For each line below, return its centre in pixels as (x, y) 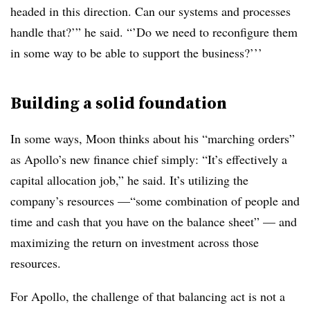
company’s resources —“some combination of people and (155, 201)
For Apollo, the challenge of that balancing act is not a (148, 296)
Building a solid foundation (122, 103)
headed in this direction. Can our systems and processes (151, 11)
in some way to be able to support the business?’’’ (136, 53)
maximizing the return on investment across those (135, 242)
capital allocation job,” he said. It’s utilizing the (129, 180)
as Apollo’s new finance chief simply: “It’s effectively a (149, 159)
